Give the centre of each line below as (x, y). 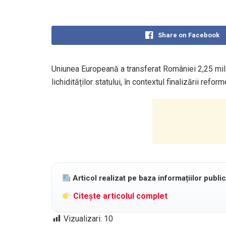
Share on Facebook (188, 35)
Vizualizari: (83, 219)
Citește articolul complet (120, 196)
